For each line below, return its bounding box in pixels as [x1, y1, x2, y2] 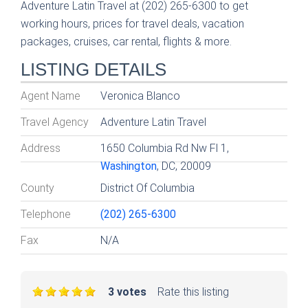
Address [21, 142, 60, 155]
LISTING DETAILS [21, 60, 166, 80]
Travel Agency [21, 115, 89, 129]
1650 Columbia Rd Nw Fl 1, [100, 142, 230, 155]
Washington [100, 159, 157, 173]
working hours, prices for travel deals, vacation [21, 17, 244, 31]
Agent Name [21, 89, 80, 102]
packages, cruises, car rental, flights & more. [21, 35, 232, 49]
